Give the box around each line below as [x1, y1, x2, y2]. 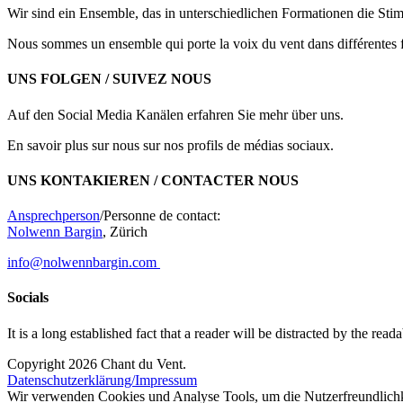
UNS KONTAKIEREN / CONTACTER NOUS [7, 172, 299, 188]
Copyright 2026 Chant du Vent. [7, 355, 186, 372]
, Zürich [103, 224, 148, 240]
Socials [7, 290, 49, 306]
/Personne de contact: [100, 208, 220, 224]
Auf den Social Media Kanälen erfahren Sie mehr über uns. [7, 106, 344, 122]
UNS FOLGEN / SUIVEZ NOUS [7, 71, 211, 87]
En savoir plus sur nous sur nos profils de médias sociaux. [7, 137, 334, 153]
